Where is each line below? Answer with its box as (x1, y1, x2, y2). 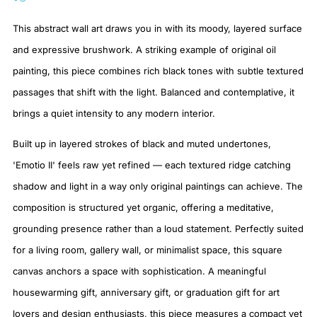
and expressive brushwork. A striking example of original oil (13, 44, 276, 56)
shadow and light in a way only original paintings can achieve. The (13, 180, 303, 192)
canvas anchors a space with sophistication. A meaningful (13, 265, 266, 277)
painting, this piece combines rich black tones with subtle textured (13, 65, 304, 77)
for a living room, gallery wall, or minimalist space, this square (13, 244, 282, 256)
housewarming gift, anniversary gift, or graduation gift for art (13, 287, 279, 299)
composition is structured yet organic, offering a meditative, (13, 202, 274, 214)
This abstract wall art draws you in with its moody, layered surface (13, 23, 302, 35)
